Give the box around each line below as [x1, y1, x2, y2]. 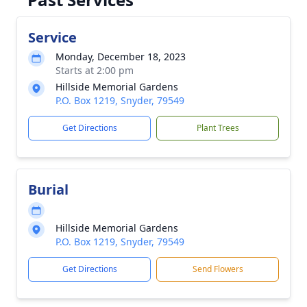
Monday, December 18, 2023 [56, 50, 186, 63]
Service [28, 28, 77, 47]
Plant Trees [196, 122, 239, 134]
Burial [28, 180, 69, 199]
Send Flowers [192, 263, 243, 275]
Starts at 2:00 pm [56, 64, 134, 77]
